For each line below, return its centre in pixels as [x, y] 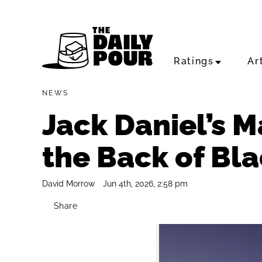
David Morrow [68, 184]
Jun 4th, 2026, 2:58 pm [145, 184]
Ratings [194, 61]
